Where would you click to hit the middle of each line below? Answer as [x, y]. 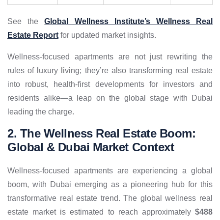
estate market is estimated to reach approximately [101, 212]
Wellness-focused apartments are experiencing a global [110, 171]
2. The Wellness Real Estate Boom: [102, 134]
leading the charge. [41, 112]
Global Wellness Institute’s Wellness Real [129, 22]
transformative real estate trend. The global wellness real [110, 198]
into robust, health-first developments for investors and [110, 84]
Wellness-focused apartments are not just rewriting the [110, 57]
